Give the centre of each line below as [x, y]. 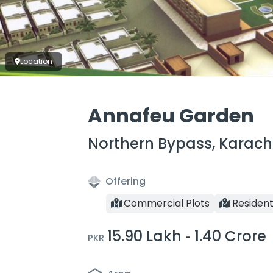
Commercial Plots [167, 203]
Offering [125, 181]
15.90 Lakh [144, 236]
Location [36, 61]
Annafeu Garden [171, 115]
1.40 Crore [230, 236]
